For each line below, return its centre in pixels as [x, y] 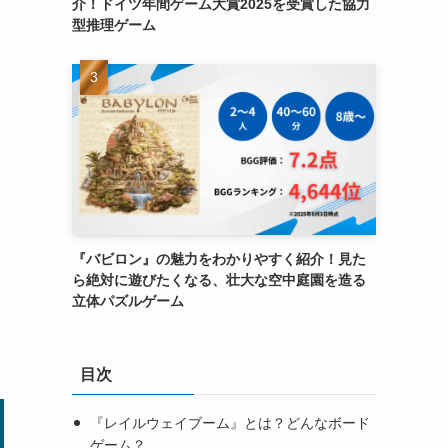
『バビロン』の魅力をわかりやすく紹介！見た [219, 259]
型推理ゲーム [114, 25]
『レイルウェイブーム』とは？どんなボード [229, 423]
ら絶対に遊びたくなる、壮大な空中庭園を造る [219, 280]
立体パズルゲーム [128, 301]
